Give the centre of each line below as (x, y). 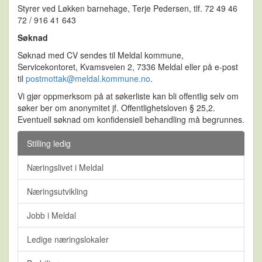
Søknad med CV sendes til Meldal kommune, (101, 55)
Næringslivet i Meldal (65, 167)
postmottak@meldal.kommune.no (88, 78)
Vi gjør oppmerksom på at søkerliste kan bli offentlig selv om (128, 96)
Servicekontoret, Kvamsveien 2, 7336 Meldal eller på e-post (128, 66)
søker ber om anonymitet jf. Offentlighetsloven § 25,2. (116, 107)
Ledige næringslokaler (68, 239)
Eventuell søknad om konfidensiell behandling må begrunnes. (131, 119)
